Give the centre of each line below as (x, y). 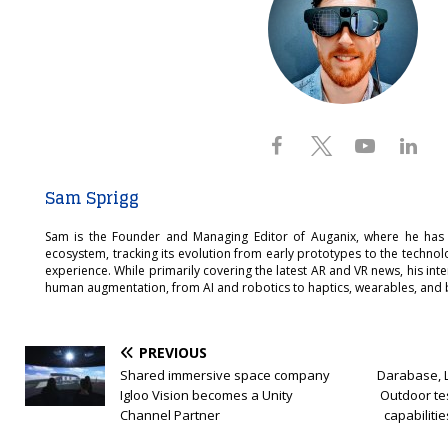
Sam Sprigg (92, 198)
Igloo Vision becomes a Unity (206, 395)
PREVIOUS (173, 353)
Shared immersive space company (225, 375)
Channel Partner (170, 415)
